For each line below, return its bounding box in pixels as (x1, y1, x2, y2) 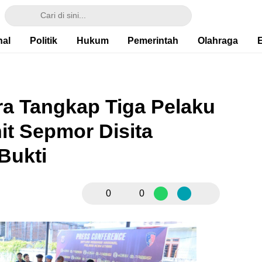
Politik (29, 36, 57, 46)
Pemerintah (127, 36, 179, 46)
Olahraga (197, 36, 238, 46)
